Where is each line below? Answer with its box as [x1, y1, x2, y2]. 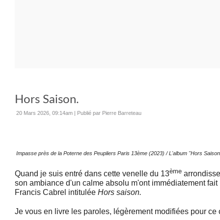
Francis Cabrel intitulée [15, 188, 98, 197]
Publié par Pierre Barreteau [77, 110, 141, 116]
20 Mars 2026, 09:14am [16, 110, 73, 116]
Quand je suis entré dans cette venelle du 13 [15, 169, 169, 178]
